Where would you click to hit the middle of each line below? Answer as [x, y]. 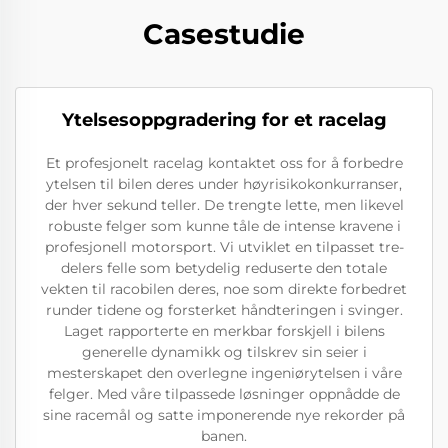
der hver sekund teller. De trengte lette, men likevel [224, 204]
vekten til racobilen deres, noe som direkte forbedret [224, 288]
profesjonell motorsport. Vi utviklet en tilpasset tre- [224, 246]
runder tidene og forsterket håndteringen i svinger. [224, 309]
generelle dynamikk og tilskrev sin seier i [224, 351]
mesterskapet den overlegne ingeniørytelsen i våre [224, 372]
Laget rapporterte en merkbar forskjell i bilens [224, 330]
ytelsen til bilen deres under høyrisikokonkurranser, [224, 183]
